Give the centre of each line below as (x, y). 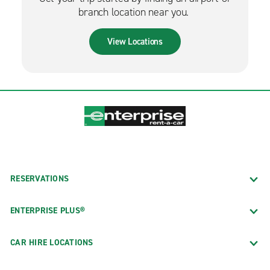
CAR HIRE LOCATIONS (52, 243)
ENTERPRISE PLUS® (48, 211)
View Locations (135, 41)
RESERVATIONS (39, 179)
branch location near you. (135, 12)
